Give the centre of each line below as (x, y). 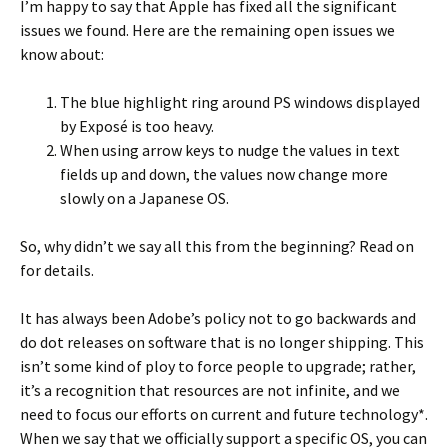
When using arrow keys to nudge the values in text (230, 150)
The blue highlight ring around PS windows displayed (240, 102)
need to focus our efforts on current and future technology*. (224, 414)
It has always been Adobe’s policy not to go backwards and (218, 318)
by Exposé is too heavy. (137, 126)
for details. (57, 270)
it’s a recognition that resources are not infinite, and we (210, 390)
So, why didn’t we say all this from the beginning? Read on (217, 246)
